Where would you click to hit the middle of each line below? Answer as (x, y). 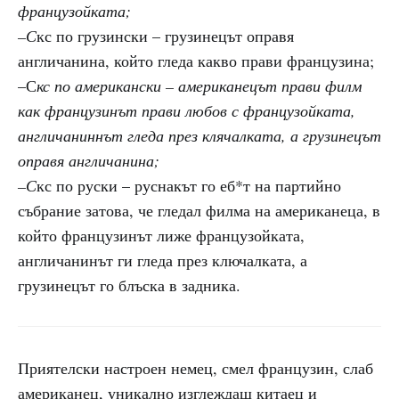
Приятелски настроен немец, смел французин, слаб (195, 368)
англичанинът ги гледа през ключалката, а (163, 260)
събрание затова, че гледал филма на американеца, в (199, 210)
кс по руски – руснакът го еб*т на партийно (189, 185)
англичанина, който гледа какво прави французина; (196, 61)
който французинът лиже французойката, (161, 235)
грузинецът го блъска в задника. (129, 285)
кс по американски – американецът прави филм (199, 85)
